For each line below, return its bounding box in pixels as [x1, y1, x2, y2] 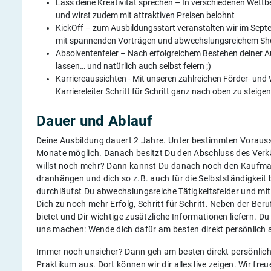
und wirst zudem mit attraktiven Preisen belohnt [56, 10, 235, 20]
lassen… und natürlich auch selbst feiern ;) [56, 60, 211, 71]
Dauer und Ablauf [36, 112, 152, 129]
